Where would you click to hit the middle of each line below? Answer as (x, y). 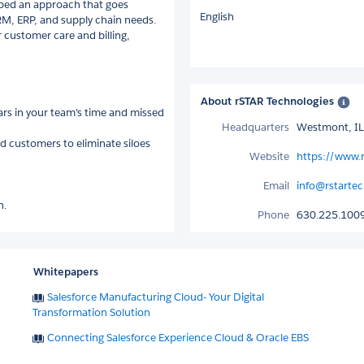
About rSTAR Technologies (269, 102)
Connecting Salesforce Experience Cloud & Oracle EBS (234, 337)
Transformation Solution (92, 312)
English (217, 16)
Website (269, 156)
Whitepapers (66, 271)
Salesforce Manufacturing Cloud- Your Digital (128, 297)
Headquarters (256, 127)
